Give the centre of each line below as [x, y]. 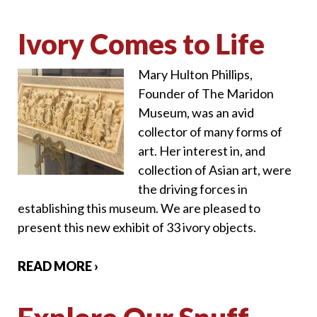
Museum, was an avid [196, 112]
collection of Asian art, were [215, 169]
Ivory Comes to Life [141, 44]
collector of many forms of [210, 131]
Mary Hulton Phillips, [195, 74]
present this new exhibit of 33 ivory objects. [137, 227]
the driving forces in [193, 189]
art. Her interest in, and [202, 150]
